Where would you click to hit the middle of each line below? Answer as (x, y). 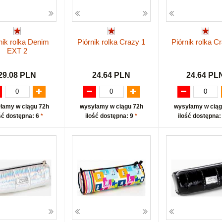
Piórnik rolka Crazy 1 (111, 42)
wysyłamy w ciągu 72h (111, 107)
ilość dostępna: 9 (110, 116)
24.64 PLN (111, 75)
